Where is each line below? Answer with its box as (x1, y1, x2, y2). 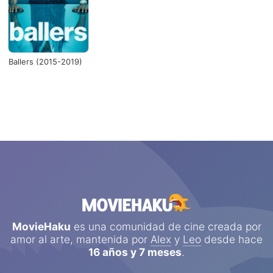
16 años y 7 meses (88, 245, 182, 258)
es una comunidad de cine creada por (70, 219, 261, 233)
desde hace (201, 232, 263, 246)
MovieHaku (12, 219, 71, 233)
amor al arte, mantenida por (10, 232, 151, 246)
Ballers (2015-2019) (9, 57, 83, 67)
